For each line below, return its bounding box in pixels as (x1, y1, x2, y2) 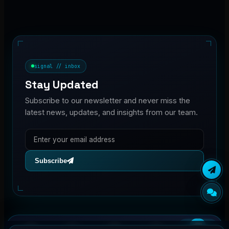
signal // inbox (34, 62, 81, 70)
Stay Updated (25, 78, 99, 92)
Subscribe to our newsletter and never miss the (25, 96, 190, 106)
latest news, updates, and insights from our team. (25, 108, 198, 118)
